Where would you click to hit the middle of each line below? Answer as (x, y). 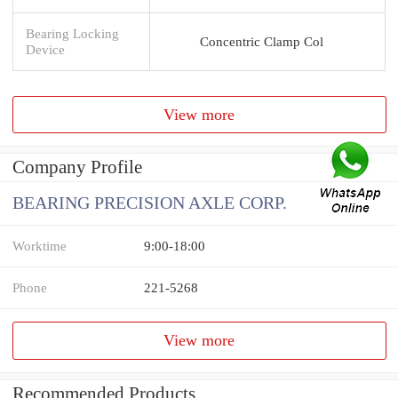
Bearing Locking (72, 33)
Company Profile (77, 167)
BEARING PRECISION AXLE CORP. (150, 203)
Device (45, 49)
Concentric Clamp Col (261, 41)
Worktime (40, 246)
